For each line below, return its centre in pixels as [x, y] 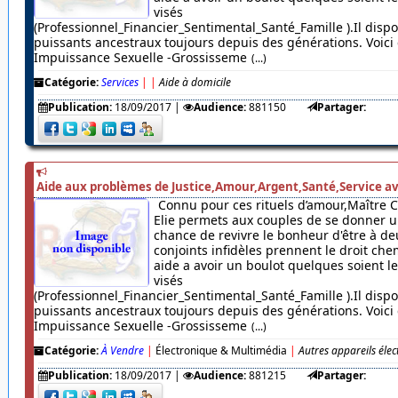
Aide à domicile [195, 83]
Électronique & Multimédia [221, 351]
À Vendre [122, 351]
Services [119, 83]
